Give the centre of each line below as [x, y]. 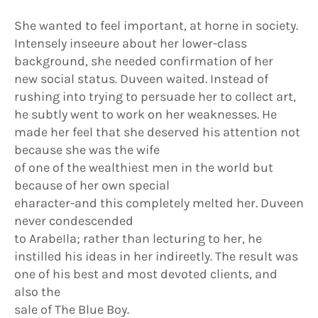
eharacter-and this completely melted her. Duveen [159, 203]
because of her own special [92, 185]
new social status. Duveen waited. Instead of [141, 79]
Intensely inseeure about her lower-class [131, 43]
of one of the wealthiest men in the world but [144, 168]
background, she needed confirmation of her [144, 61]
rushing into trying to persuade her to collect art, [155, 97]
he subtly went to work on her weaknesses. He [146, 114]
